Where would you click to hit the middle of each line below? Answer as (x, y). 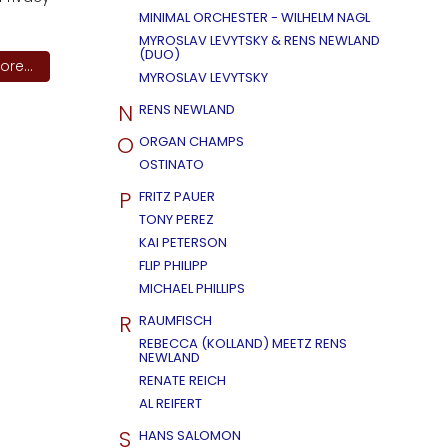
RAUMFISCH (175, 320)
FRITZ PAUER (177, 196)
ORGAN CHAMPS (191, 141)
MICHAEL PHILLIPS (192, 288)
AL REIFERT (170, 403)
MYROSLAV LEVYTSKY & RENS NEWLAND (259, 40)
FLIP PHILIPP (173, 265)
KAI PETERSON (183, 242)
